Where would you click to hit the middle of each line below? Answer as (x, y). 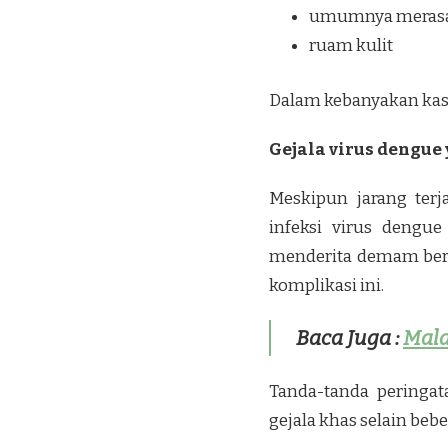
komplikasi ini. (326, 285)
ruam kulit (351, 46)
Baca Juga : (349, 338)
